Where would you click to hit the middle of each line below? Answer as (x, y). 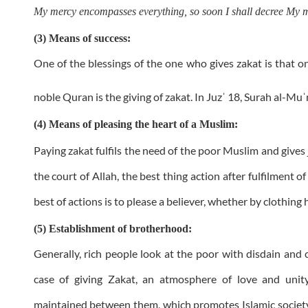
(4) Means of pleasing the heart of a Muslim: (135, 124)
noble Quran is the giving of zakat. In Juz (128, 97)
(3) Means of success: (82, 38)
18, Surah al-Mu (264, 97)
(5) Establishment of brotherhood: (112, 229)
